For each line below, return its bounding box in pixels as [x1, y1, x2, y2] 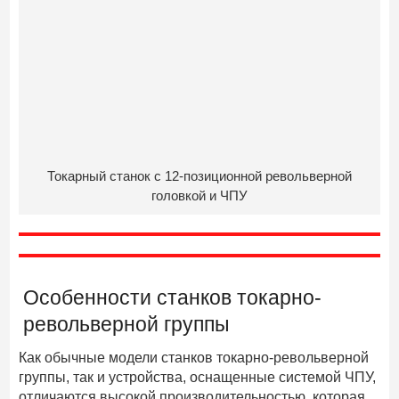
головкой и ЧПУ [151, 188, 248, 204]
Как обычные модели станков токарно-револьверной [19, 350, 370, 366]
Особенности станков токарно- [23, 286, 322, 310]
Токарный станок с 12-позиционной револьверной [47, 168, 352, 184]
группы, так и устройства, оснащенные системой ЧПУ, [19, 370, 377, 386]
